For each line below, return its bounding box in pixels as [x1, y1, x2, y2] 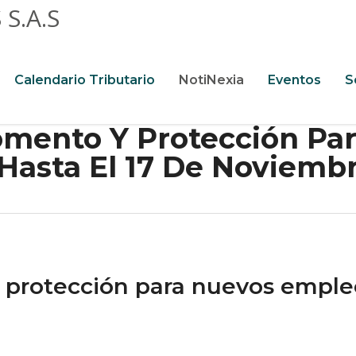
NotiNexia [179, 72, 244, 87]
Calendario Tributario [14, 72, 155, 87]
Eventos [268, 72, 321, 87]
